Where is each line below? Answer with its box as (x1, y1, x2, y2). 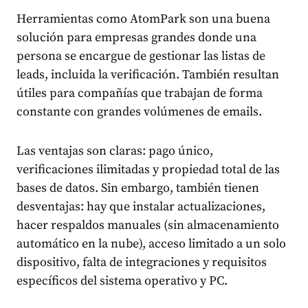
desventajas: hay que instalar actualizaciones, (16, 199, 265, 215)
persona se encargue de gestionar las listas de (16, 48, 265, 65)
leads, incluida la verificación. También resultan (16, 67, 279, 83)
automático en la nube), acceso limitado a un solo (16, 236, 286, 252)
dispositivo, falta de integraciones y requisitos (16, 254, 267, 271)
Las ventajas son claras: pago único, (16, 143, 213, 159)
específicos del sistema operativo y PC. (16, 273, 228, 289)
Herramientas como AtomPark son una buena (16, 11, 270, 27)
